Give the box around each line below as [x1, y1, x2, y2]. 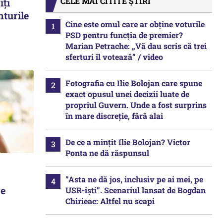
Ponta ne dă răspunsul [65, 148, 149, 158]
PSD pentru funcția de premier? [65, 30, 183, 40]
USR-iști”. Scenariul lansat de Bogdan [65, 185, 206, 195]
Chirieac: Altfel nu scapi [65, 196, 155, 206]
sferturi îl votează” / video [65, 52, 163, 62]
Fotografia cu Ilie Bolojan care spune [65, 78, 202, 88]
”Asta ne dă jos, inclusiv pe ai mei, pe [65, 174, 203, 184]
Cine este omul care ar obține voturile [65, 19, 205, 29]
